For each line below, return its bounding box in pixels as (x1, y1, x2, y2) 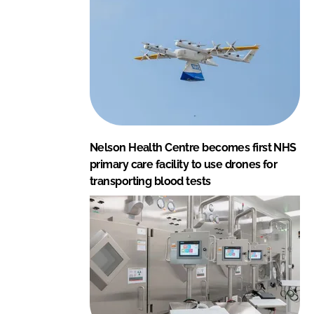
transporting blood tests (90, 175, 211, 188)
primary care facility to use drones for (90, 158, 278, 171)
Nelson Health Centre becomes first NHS (90, 141, 296, 154)
